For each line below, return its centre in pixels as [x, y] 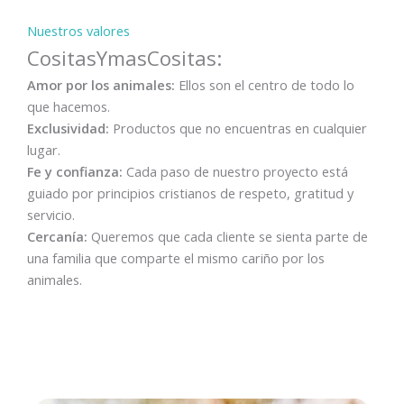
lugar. [44, 149]
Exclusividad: [68, 128]
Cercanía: [57, 236]
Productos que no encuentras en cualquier [238, 128]
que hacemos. [69, 106]
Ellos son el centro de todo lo [265, 84]
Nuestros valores [78, 30]
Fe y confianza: [75, 171]
